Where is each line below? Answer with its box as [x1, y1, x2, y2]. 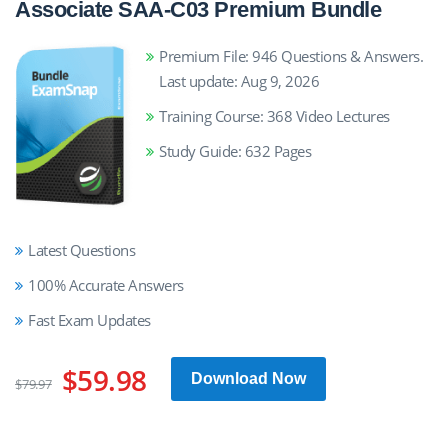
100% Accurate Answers [28, 274, 184, 295]
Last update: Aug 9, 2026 [159, 71, 319, 91]
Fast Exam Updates [28, 309, 151, 330]
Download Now [190, 369, 306, 387]
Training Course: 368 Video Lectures [159, 106, 390, 126]
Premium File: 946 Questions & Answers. [159, 46, 423, 66]
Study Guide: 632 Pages [159, 141, 311, 161]
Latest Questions [28, 239, 135, 260]
